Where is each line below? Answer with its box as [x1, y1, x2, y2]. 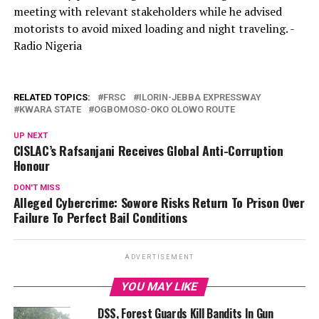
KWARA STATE [19, 103, 81, 115]
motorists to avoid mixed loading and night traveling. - [13, 20, 295, 36]
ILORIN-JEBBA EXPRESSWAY [138, 91, 261, 103]
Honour [13, 155, 50, 174]
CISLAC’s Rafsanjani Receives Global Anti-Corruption [13, 140, 283, 159]
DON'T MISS [13, 182, 61, 192]
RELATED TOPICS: [13, 91, 90, 103]
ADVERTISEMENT [124, 253, 195, 261]
